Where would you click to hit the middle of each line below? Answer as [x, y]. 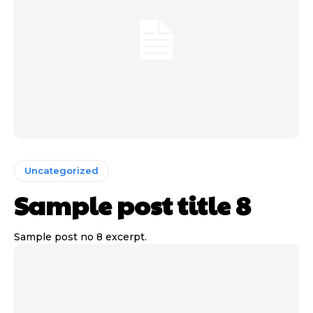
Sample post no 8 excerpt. [80, 237]
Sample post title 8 [132, 205]
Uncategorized [61, 171]
